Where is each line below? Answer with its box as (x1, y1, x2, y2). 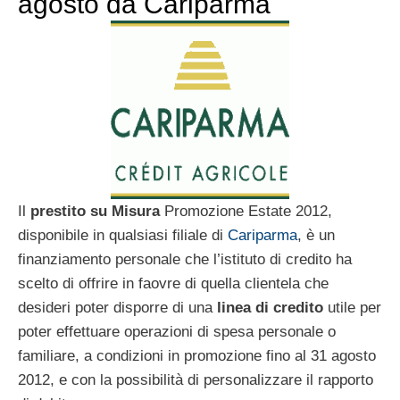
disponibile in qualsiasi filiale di (18, 227, 228, 245)
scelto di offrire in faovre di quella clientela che (18, 275, 329, 293)
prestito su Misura (30, 203, 160, 221)
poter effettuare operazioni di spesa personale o (18, 323, 336, 341)
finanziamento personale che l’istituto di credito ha (18, 251, 352, 269)
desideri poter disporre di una (18, 299, 217, 317)
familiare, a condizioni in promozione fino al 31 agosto (18, 347, 376, 365)
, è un (297, 227, 335, 245)
